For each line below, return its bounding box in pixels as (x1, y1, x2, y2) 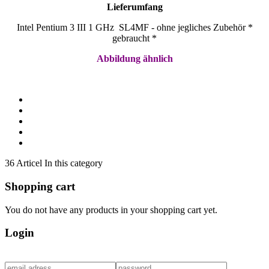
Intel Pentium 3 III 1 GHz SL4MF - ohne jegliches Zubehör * (16, 22, 253, 33)
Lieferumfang (106, 2, 163, 13)
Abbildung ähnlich (96, 53, 173, 64)
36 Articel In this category (5, 158, 103, 169)
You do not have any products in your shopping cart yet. (5, 204, 217, 215)
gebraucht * (112, 33, 157, 44)
